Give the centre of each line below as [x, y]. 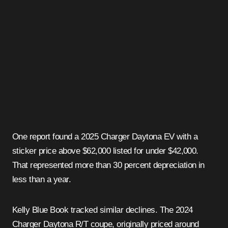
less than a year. [42, 180]
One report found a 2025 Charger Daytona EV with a [105, 137]
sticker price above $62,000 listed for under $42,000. [105, 151]
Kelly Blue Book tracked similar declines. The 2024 [103, 210]
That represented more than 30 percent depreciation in [108, 165]
